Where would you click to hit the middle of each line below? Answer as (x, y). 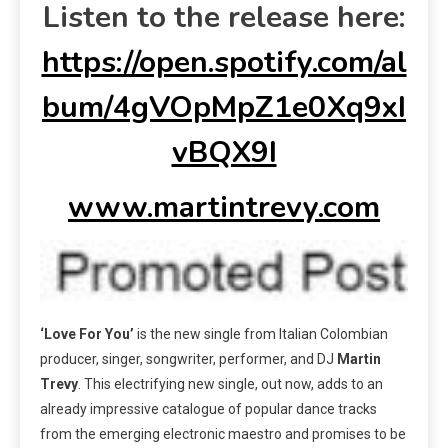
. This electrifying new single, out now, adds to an (230, 384)
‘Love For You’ (87, 334)
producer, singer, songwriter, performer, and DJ (188, 359)
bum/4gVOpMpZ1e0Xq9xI (224, 107)
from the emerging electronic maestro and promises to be (223, 434)
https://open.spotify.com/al (224, 62)
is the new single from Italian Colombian (261, 334)
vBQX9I (224, 152)
